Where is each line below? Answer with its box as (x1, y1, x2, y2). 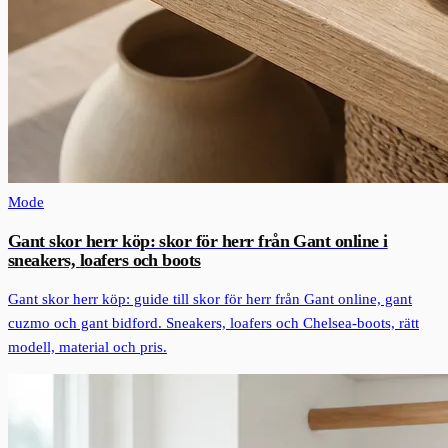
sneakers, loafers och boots (8, 249, 201, 270)
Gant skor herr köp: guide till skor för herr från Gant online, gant (8, 291, 412, 308)
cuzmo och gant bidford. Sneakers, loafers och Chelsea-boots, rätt (8, 315, 419, 332)
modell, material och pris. (8, 339, 167, 356)
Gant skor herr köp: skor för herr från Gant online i (8, 230, 388, 251)
